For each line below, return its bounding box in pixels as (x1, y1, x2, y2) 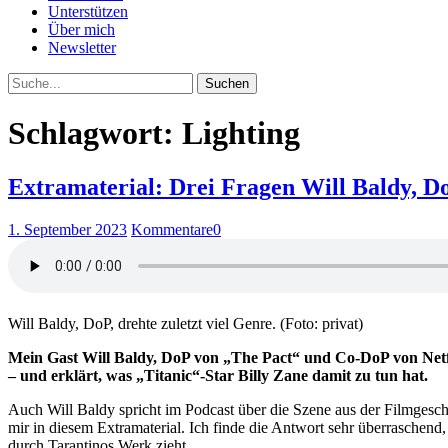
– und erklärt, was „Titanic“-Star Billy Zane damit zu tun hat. (8, 366, 428, 384)
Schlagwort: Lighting (8, 115, 300, 152)
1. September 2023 (8, 220, 127, 238)
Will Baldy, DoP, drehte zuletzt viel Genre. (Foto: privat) (8, 314, 363, 332)
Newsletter (48, 39, 116, 56)
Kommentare (131, 220, 213, 238)
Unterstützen (48, 3, 128, 20)
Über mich (48, 21, 115, 38)
